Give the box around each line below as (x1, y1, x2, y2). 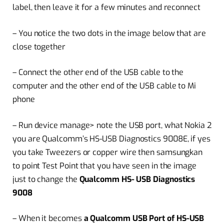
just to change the (12, 173, 79, 184)
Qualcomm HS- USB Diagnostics (79, 173, 195, 184)
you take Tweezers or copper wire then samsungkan (12, 146, 203, 157)
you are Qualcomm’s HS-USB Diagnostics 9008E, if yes (12, 133, 210, 144)
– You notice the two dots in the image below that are (12, 27, 206, 38)
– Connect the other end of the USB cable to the (12, 67, 184, 78)
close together (12, 41, 65, 52)
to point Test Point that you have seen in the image (12, 160, 196, 171)
